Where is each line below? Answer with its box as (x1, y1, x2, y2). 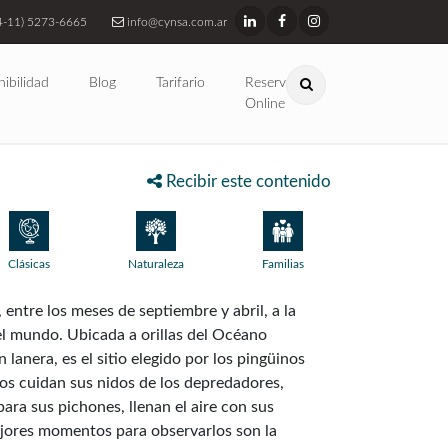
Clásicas (8, 258, 51, 270)
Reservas (245, 76, 299, 90)
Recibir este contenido (162, 173, 331, 190)
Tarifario (156, 76, 205, 90)
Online (245, 97, 285, 111)
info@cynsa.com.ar (124, 16, 227, 28)
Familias (261, 258, 304, 270)
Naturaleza (127, 258, 184, 270)
